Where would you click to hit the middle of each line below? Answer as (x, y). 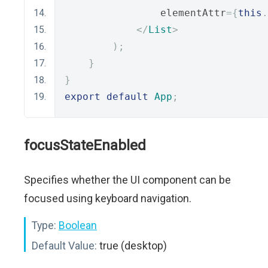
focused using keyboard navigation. (108, 198)
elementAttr (145, 13)
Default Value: (64, 246)
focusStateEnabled (85, 145)
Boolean (78, 225)
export (83, 97)
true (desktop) (132, 246)
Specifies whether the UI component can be (127, 180)
